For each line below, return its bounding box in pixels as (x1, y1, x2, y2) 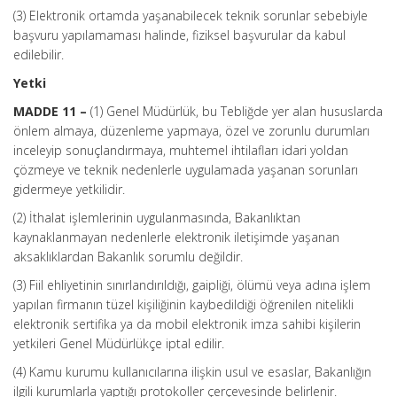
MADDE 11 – (13, 103, 90, 120)
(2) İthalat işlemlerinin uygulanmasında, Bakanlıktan (13, 209, 300, 226)
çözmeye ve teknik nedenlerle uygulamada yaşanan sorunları (13, 161, 358, 178)
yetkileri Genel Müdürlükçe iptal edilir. (13, 335, 224, 352)
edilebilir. (13, 46, 64, 63)
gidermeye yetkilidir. (13, 181, 125, 198)
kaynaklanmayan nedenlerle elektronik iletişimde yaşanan (13, 229, 339, 245)
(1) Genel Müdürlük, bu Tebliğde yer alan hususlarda (90, 103, 383, 120)
